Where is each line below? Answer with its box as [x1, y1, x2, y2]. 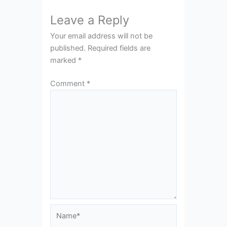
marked [50, 55, 78, 65]
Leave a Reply [50, 12, 129, 27]
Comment [50, 79, 87, 88]
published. [50, 43, 86, 53]
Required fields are [87, 43, 150, 53]
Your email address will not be [50, 31, 153, 41]
